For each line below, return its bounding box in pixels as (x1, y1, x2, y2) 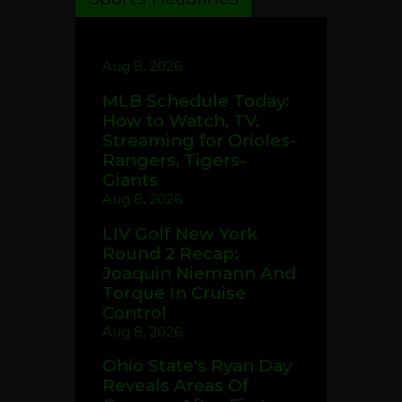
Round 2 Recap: (102, 242, 239, 264)
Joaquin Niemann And (102, 262, 296, 284)
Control (102, 301, 167, 323)
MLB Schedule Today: (102, 90, 290, 111)
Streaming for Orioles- (102, 129, 296, 151)
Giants (102, 169, 158, 190)
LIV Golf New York (102, 223, 258, 244)
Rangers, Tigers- (102, 149, 246, 170)
